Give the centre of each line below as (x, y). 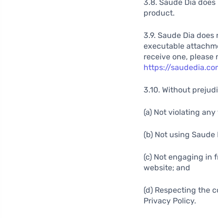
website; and (167, 168)
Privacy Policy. (170, 201)
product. (159, 13)
